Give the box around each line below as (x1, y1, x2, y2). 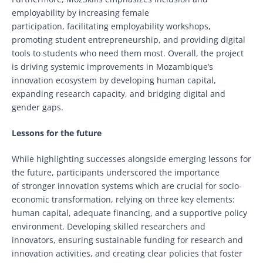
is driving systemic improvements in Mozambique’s (12, 61, 213, 73)
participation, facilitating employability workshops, (12, 21, 211, 32)
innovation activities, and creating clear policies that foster (12, 248, 242, 259)
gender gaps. (12, 102, 66, 113)
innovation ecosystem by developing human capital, (12, 75, 216, 86)
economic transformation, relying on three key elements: (12, 194, 235, 205)
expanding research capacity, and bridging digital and (12, 88, 225, 100)
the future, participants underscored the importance (12, 167, 220, 178)
